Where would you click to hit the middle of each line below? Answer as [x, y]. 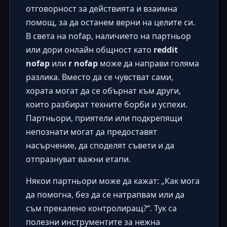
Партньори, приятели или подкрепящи [104, 118]
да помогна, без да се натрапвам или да [105, 195]
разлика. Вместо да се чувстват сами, [99, 77]
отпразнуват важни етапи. [78, 159]
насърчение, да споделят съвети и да [100, 146]
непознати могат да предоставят [91, 132]
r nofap [83, 64]
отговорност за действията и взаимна [101, 9]
